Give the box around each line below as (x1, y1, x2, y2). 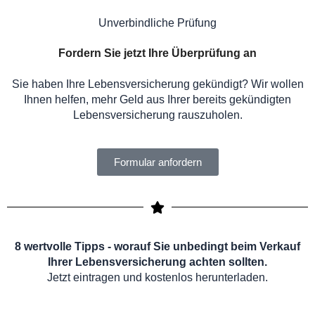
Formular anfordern (113, 155, 202, 168)
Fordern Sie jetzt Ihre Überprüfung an (58, 47, 257, 60)
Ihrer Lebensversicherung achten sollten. (48, 255, 267, 268)
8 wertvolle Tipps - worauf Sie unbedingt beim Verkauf (15, 240, 300, 252)
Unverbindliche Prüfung (98, 17, 217, 30)
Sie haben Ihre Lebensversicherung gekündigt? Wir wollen (11, 77, 304, 90)
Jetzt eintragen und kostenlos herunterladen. (47, 271, 268, 283)
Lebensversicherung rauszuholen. (72, 108, 243, 121)
